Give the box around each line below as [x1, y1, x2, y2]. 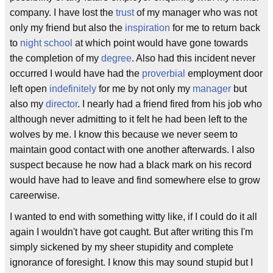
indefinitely [49, 83, 96, 94]
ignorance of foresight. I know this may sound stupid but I [10, 257, 253, 268]
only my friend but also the [10, 22, 125, 33]
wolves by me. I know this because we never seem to [10, 129, 238, 140]
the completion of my [10, 52, 101, 63]
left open [10, 83, 49, 94]
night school [20, 37, 73, 48]
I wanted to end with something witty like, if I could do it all [10, 211, 257, 222]
